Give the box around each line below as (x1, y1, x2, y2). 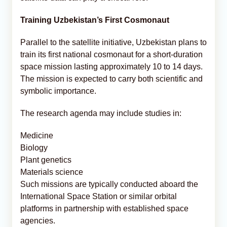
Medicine (20, 131, 53, 140)
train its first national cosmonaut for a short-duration (20, 50, 203, 59)
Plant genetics (20, 155, 71, 164)
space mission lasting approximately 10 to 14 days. (20, 62, 203, 71)
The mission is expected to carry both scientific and (20, 74, 203, 83)
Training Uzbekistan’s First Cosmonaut (20, 15, 169, 24)
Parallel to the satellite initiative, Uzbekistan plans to (20, 37, 207, 47)
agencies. (20, 216, 55, 225)
